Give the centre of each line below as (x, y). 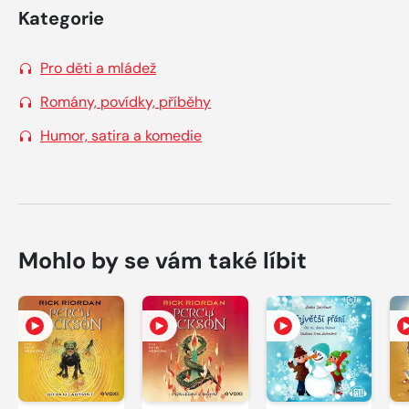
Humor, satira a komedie (121, 135)
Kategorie (61, 18)
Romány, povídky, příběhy (126, 101)
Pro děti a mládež (98, 68)
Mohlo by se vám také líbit (163, 260)
